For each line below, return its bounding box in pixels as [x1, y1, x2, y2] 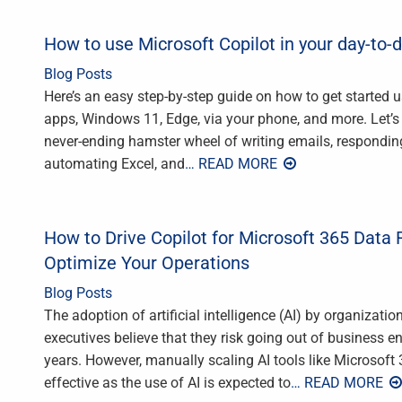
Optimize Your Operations [44, 251, 249, 274]
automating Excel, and [44, 154, 185, 172]
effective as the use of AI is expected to [44, 373, 291, 391]
